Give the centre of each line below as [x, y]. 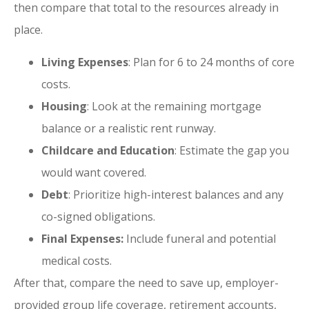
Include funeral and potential [200, 238]
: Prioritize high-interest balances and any [176, 194]
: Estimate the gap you [232, 150]
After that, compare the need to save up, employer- [146, 282]
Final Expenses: [82, 238]
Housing [64, 106]
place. [28, 30]
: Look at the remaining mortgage [174, 106]
